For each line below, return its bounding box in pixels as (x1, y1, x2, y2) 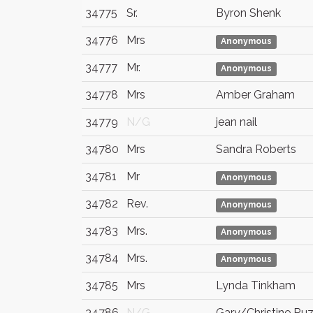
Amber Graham (216, 88, 295, 101)
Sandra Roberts (216, 143, 296, 156)
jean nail (216, 115, 257, 129)
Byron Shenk (216, 6, 281, 20)
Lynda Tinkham (216, 279, 296, 292)
